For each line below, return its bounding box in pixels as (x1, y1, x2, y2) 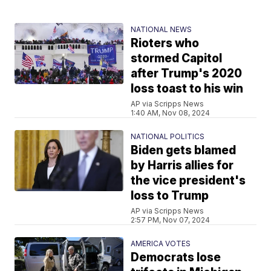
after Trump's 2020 (131, 66, 243, 80)
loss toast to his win (131, 81, 244, 96)
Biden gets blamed (131, 143, 237, 157)
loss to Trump (131, 188, 209, 203)
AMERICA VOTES (131, 238, 191, 248)
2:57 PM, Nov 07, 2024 (131, 215, 211, 224)
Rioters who (131, 36, 200, 50)
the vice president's (131, 173, 246, 188)
